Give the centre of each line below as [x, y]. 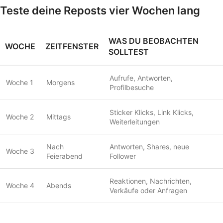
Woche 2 [20, 116]
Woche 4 [20, 185]
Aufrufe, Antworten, [141, 78]
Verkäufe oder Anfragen [148, 190]
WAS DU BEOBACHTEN [154, 41]
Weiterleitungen [135, 121]
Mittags [58, 116]
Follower [123, 156]
